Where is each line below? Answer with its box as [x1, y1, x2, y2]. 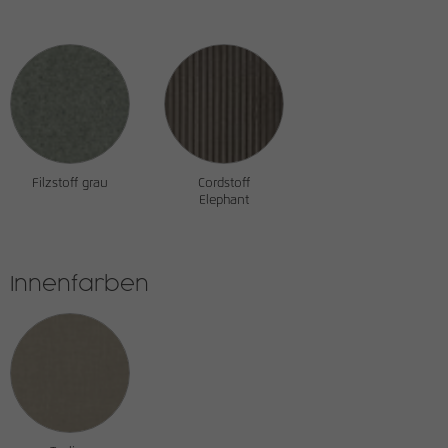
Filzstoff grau [32, 177, 108, 190]
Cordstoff [198, 177, 250, 190]
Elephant [199, 194, 249, 207]
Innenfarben [10, 275, 149, 295]
